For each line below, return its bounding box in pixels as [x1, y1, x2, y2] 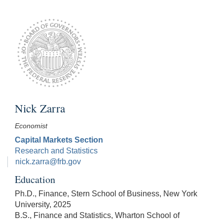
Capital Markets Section [15, 136, 103, 145]
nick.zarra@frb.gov [15, 157, 81, 166]
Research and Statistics [15, 147, 98, 155]
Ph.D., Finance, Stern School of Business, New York [15, 189, 197, 198]
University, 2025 [15, 200, 71, 209]
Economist [15, 122, 47, 130]
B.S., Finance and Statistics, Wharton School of [15, 211, 180, 220]
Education [15, 173, 55, 186]
